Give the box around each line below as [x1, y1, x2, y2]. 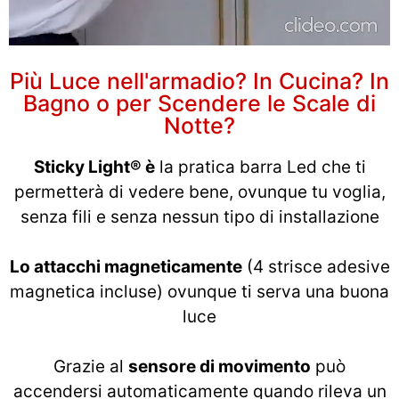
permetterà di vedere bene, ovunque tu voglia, [13, 181, 386, 202]
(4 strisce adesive [241, 256, 390, 277]
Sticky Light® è [33, 156, 155, 177]
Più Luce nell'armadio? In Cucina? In [10, 67, 389, 94]
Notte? [164, 111, 235, 139]
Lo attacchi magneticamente [9, 256, 242, 277]
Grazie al [53, 355, 128, 377]
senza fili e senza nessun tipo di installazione [20, 206, 379, 227]
